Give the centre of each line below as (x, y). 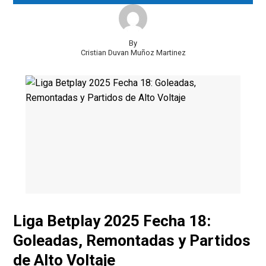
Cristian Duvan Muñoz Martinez (133, 52)
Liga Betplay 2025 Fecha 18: (112, 221)
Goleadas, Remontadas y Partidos (132, 241)
